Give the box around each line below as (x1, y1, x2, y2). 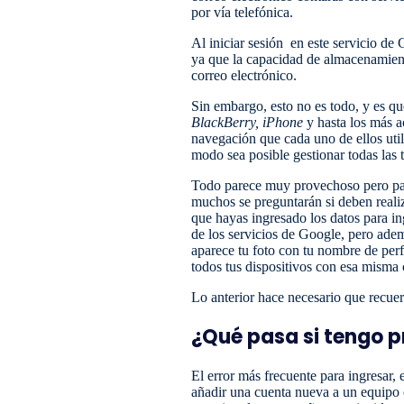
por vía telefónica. (191, 4, 300, 20)
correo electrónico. (191, 67, 297, 83)
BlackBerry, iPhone (191, 114, 303, 130)
